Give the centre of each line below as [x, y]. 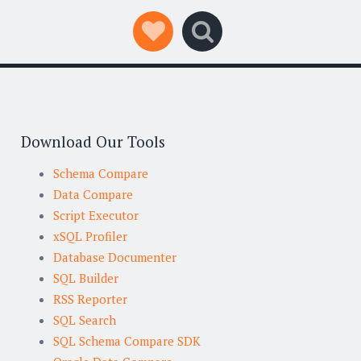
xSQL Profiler [90, 236]
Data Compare [93, 194]
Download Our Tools [93, 141]
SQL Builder [86, 278]
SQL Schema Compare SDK [127, 340]
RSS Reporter [90, 299]
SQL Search [85, 320]
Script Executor [96, 215]
